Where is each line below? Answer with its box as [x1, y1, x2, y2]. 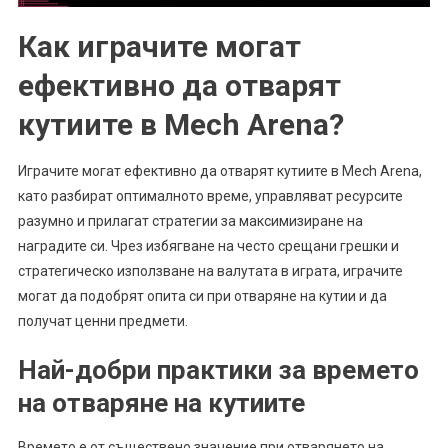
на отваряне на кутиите [17, 388, 305, 419]
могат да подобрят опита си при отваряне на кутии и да [17, 288, 387, 305]
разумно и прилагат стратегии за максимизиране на [17, 213, 363, 230]
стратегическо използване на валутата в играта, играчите [17, 263, 403, 280]
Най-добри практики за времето [17, 355, 419, 386]
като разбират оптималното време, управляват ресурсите [17, 188, 403, 205]
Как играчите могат [17, 29, 301, 65]
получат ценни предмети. [17, 313, 188, 330]
